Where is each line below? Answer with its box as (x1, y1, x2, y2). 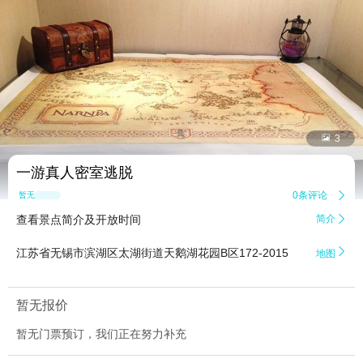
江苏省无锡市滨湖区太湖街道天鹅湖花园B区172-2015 (16, 246, 288, 260)
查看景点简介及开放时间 (16, 213, 141, 227)
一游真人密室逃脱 (16, 164, 133, 181)
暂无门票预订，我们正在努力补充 (16, 327, 186, 341)
